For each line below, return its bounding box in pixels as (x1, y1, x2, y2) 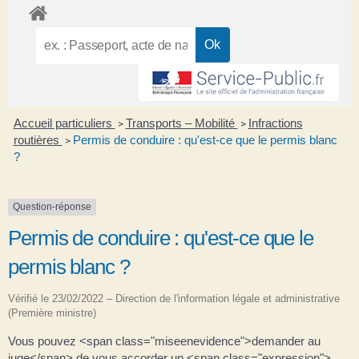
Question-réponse (13, 201, 91, 213)
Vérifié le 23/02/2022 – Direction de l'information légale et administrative (8, 292, 340, 305)
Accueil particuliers (13, 116, 115, 131)
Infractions (248, 116, 303, 131)
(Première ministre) (8, 306, 96, 319)
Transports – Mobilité (125, 116, 238, 131)
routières (13, 133, 63, 147)
